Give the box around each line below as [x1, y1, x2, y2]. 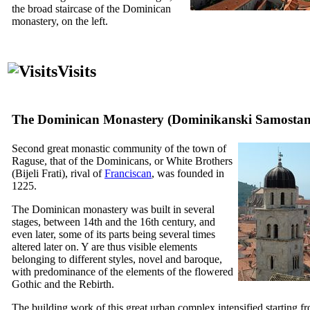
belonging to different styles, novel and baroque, [12, 253, 222, 265]
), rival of [62, 167, 104, 179]
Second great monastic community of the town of [12, 142, 226, 154]
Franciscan [104, 167, 152, 179]
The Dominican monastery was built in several [12, 203, 215, 215]
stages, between [12, 215, 83, 228]
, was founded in [152, 167, 224, 179]
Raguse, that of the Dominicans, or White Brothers [12, 154, 232, 167]
